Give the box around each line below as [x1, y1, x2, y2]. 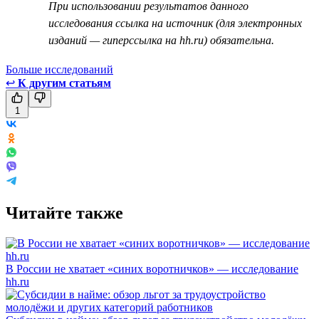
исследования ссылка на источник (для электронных [48, 16, 302, 29]
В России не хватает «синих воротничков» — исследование [6, 262, 298, 275]
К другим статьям [18, 76, 111, 89]
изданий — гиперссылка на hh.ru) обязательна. [48, 33, 274, 46]
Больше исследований [6, 63, 113, 75]
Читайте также [6, 203, 123, 222]
